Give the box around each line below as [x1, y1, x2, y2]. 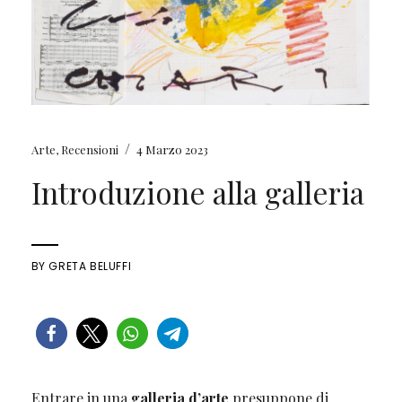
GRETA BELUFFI [48, 258, 132, 275]
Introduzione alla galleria [31, 172, 364, 213]
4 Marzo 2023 [135, 142, 208, 158]
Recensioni [60, 142, 118, 158]
